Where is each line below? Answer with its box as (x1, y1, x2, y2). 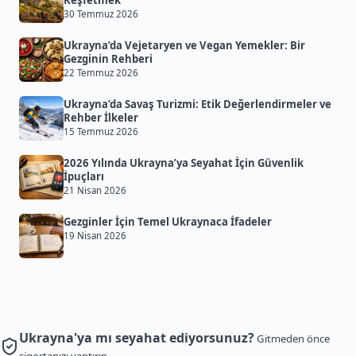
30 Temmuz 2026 (64, 8, 138, 21)
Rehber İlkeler (64, 110, 138, 126)
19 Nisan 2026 (64, 230, 126, 242)
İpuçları (64, 169, 104, 184)
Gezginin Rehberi (64, 52, 153, 67)
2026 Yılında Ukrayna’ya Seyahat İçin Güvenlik (64, 156, 304, 171)
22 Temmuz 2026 (64, 67, 138, 79)
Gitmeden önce (257, 331, 330, 346)
